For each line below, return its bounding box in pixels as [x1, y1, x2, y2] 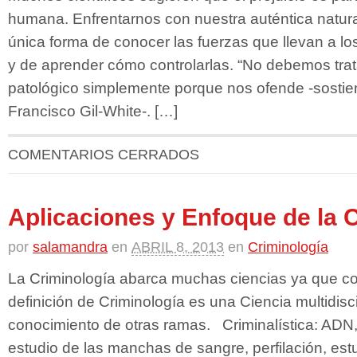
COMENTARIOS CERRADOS [8, 146, 199, 163]
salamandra [33, 238, 108, 255]
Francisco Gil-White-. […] [8, 101, 178, 120]
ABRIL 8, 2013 [131, 238, 224, 255]
